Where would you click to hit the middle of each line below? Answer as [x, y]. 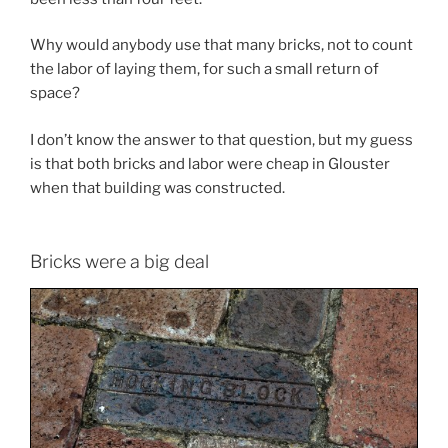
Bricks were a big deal [119, 262]
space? [55, 93]
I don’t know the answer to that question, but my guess [221, 139]
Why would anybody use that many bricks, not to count [221, 45]
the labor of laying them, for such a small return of [204, 69]
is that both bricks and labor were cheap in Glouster [210, 163]
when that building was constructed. [157, 187]
